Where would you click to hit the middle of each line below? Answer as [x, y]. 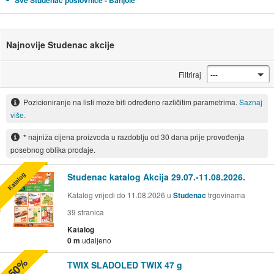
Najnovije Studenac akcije [60, 45]
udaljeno [97, 240]
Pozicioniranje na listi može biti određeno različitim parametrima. [131, 102]
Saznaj [250, 102]
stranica [90, 212]
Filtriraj [190, 75]
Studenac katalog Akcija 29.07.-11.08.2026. [156, 176]
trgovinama [226, 194]
